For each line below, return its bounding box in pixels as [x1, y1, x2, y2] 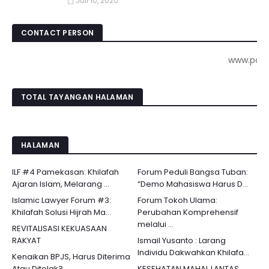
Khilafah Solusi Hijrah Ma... [12, 207, 111, 218]
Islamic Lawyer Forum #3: [12, 195, 111, 206]
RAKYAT [12, 235, 41, 246]
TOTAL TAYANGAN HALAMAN [21, 92, 134, 102]
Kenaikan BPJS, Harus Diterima [12, 251, 130, 262]
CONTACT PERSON [21, 28, 94, 38]
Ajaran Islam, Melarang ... [12, 178, 109, 190]
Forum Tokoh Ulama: [138, 195, 217, 206]
